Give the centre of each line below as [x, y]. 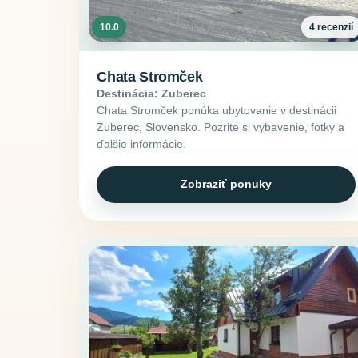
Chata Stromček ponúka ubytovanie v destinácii [217, 110]
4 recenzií [332, 27]
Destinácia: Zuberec [152, 93]
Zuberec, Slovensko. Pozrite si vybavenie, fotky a [221, 127]
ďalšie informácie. [142, 143]
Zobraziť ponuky [227, 184]
